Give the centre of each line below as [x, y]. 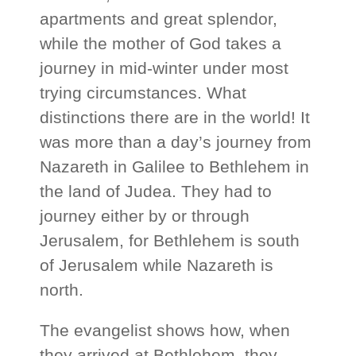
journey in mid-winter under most [164, 68]
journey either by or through [145, 216]
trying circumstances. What [143, 93]
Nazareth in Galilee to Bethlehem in [175, 167]
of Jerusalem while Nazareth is [157, 265]
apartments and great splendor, [159, 19]
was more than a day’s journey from [176, 142]
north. [62, 290]
